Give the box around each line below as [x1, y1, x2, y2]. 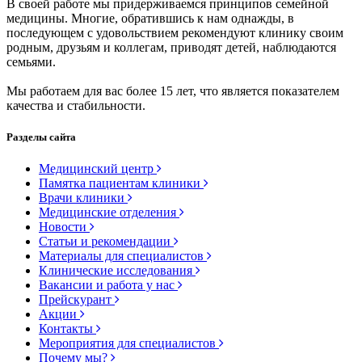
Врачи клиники [39, 190, 128, 204]
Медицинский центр [39, 161, 157, 175]
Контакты [39, 321, 96, 335]
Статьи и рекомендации [39, 234, 174, 248]
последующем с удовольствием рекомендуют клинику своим [6, 25, 343, 40]
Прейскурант [39, 292, 115, 306]
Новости [39, 219, 90, 234]
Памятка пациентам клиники [39, 175, 204, 190]
